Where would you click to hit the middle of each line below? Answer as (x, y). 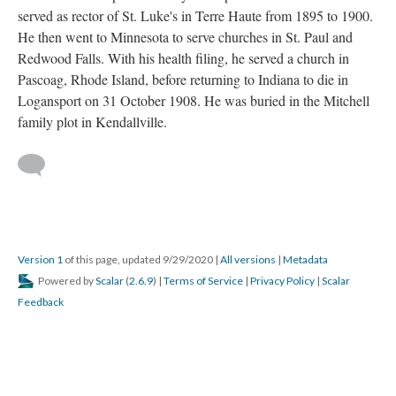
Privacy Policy (282, 281)
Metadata (305, 259)
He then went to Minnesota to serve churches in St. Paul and (185, 37)
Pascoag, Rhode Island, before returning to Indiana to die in (183, 79)
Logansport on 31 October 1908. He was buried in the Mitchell (194, 100)
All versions (248, 259)
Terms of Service (203, 281)
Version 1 (40, 259)
